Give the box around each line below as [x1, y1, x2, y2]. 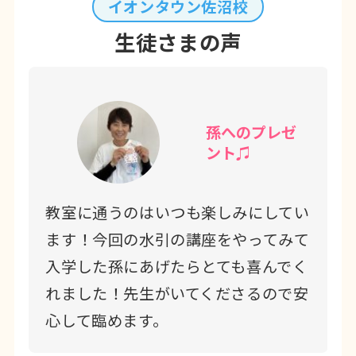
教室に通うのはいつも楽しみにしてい [45, 200, 310, 223]
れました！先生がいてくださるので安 [45, 281, 309, 304]
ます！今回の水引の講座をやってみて [45, 227, 310, 250]
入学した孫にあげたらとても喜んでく [45, 254, 308, 277]
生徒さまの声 [114, 26, 242, 57]
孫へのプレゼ [206, 120, 297, 143]
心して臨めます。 [45, 308, 168, 331]
